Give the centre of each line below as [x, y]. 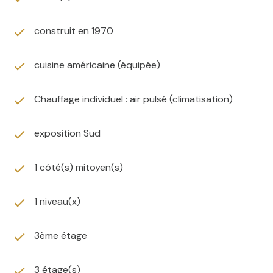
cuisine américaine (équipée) [97, 65]
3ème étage [61, 235]
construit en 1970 [74, 30]
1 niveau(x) [57, 201]
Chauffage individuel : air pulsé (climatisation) [133, 99]
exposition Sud [67, 133]
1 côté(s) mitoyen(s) [79, 167]
